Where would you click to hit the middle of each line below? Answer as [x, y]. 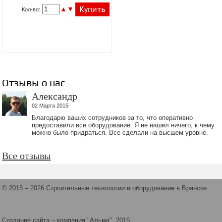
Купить [93, 9]
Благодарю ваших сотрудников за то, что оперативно [112, 118]
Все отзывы [27, 156]
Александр [55, 96]
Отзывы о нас [34, 83]
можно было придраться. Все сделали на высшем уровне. [120, 133]
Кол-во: [31, 9]
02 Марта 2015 [50, 106]
